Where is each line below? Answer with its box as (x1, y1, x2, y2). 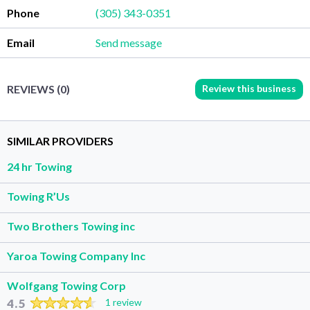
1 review (104, 295, 142, 308)
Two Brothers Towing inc (7, 219, 135, 232)
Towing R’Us (7, 189, 70, 203)
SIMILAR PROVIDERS (7, 134, 113, 147)
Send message (120, 35, 163, 49)
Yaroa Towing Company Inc (7, 248, 145, 262)
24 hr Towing (7, 159, 72, 173)
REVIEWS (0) (7, 82, 70, 96)
